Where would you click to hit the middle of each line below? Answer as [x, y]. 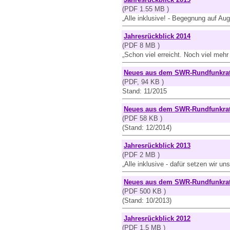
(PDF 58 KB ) [142, 118]
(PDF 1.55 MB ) [146, 9]
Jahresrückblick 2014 [157, 36]
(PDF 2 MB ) [141, 155]
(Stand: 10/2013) [147, 200]
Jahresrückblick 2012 [157, 218]
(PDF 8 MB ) [141, 45]
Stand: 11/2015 [145, 91]
